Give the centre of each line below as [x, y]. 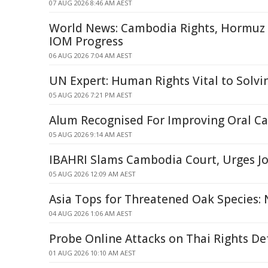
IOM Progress [86, 41]
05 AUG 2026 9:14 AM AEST [91, 134]
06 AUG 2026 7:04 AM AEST [91, 55]
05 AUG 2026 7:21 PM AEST [91, 95]
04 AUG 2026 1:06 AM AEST [91, 213]
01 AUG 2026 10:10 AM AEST [92, 253]
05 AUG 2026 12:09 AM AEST [92, 174]
